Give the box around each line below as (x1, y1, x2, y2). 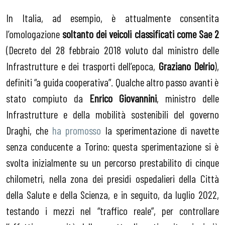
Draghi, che (6, 123, 53, 137)
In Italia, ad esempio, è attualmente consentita (6, 11, 219, 24)
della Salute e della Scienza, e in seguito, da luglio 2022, (6, 187, 219, 201)
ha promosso (52, 123, 101, 137)
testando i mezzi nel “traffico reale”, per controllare (6, 203, 219, 217)
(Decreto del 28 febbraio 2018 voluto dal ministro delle (6, 43, 219, 56)
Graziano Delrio (158, 59, 214, 72)
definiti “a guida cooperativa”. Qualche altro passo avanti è (6, 75, 219, 88)
